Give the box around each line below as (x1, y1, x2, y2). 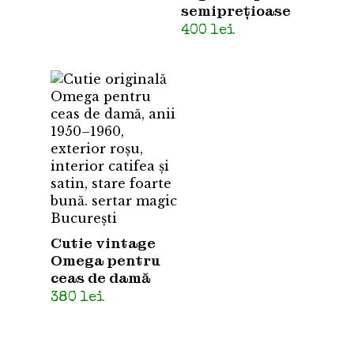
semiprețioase (181, 2, 292, 21)
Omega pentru (51, 251, 160, 270)
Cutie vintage (51, 234, 156, 253)
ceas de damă (51, 269, 151, 288)
